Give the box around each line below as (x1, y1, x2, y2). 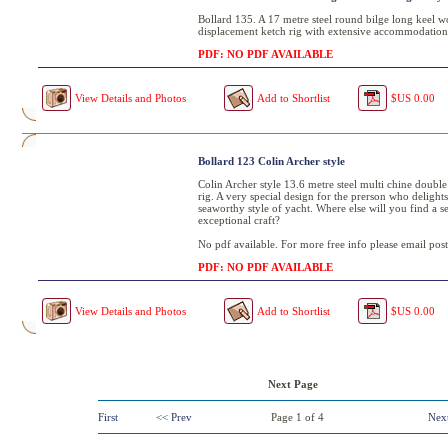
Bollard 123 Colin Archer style (198, 155, 345, 167)
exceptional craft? (198, 214, 280, 226)
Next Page (256, 378, 318, 390)
